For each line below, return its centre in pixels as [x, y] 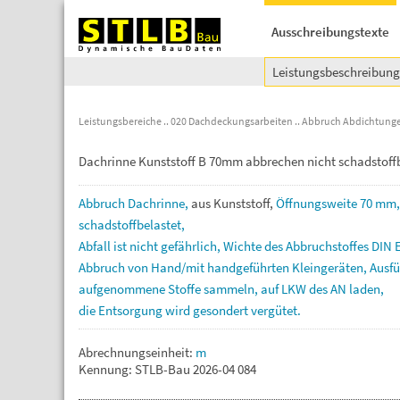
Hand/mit [179, 267]
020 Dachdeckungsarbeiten [232, 121]
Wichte [244, 246]
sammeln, [232, 289]
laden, [367, 289]
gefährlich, [192, 246]
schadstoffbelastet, [132, 225]
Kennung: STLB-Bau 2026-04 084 [167, 369]
